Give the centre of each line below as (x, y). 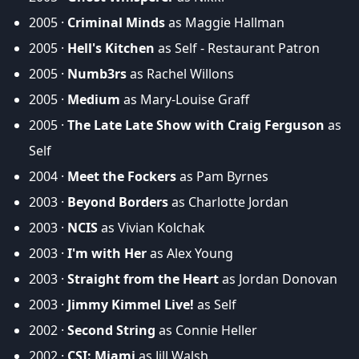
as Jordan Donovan (278, 279)
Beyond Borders (118, 202)
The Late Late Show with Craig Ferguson (196, 125)
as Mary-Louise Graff (185, 100)
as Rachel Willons (180, 74)
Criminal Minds (116, 23)
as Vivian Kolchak (151, 228)
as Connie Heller (206, 331)
